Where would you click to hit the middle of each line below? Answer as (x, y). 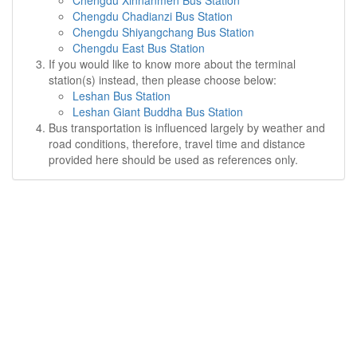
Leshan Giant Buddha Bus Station (158, 112)
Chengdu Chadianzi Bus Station (153, 16)
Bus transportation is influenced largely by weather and (187, 127)
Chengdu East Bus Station (139, 48)
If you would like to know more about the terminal (172, 64)
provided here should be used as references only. (173, 159)
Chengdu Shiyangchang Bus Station (163, 32)
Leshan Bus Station (122, 96)
